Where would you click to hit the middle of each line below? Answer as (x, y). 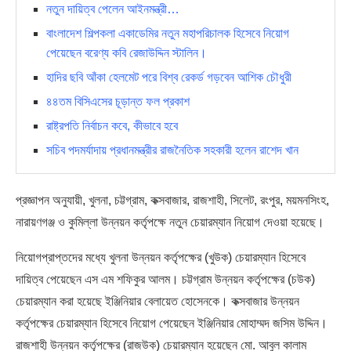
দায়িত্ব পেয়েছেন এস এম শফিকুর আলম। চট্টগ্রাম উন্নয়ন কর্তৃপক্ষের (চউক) (165, 279)
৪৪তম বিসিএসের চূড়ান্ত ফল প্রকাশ (118, 101)
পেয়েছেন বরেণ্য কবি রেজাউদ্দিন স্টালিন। (127, 52)
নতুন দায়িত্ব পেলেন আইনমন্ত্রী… (113, 9)
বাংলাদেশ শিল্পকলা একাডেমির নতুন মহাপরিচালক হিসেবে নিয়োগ (168, 33)
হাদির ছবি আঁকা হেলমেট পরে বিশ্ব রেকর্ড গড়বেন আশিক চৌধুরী (169, 77)
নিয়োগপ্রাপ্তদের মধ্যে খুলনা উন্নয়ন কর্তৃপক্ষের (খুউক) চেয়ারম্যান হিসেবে (161, 257)
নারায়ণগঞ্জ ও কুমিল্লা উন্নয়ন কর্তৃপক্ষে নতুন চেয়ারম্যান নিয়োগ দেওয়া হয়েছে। (170, 222)
